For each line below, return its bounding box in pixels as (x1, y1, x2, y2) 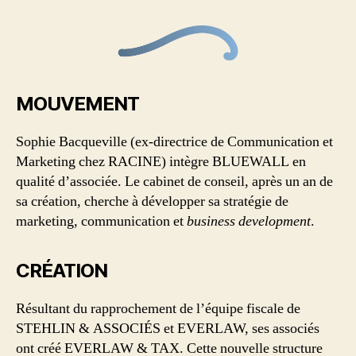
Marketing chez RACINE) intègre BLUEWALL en (16, 153, 306, 172)
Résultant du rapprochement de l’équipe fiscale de (16, 300, 300, 319)
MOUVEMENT (16, 92, 140, 116)
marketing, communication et (16, 212, 187, 231)
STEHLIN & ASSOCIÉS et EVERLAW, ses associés (16, 319, 319, 339)
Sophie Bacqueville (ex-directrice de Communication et (16, 133, 333, 152)
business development (187, 212, 311, 231)
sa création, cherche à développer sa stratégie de (16, 192, 288, 211)
